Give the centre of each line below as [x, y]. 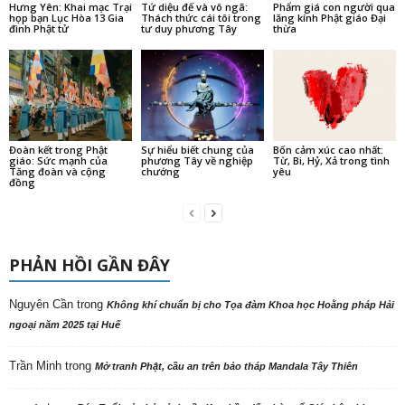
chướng [160, 172]
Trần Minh [35, 366]
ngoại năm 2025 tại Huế [65, 325]
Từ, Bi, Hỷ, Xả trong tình [331, 161]
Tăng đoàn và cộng [57, 172]
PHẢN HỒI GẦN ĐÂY [89, 265]
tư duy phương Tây [188, 28]
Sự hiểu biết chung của [197, 150]
